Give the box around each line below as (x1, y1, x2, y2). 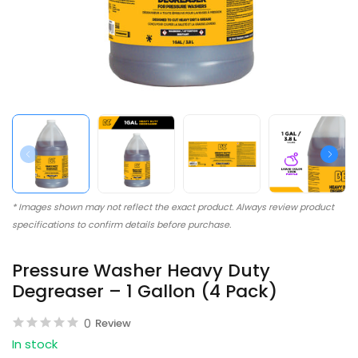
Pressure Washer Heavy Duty (12, 258, 270, 283)
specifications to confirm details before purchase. (12, 218, 231, 231)
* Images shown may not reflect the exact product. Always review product (12, 201, 334, 213)
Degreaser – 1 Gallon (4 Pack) (12, 279, 277, 304)
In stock (12, 336, 58, 352)
